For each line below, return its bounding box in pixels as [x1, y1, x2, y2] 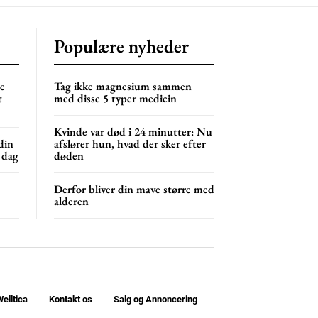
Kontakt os [48, 294, 92, 305]
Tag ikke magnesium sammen [54, 78, 192, 94]
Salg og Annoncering [113, 294, 197, 305]
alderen [54, 193, 89, 209]
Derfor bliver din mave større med [54, 181, 214, 197]
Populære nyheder [54, 33, 189, 58]
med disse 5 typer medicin [54, 90, 177, 106]
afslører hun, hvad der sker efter [54, 136, 206, 151]
